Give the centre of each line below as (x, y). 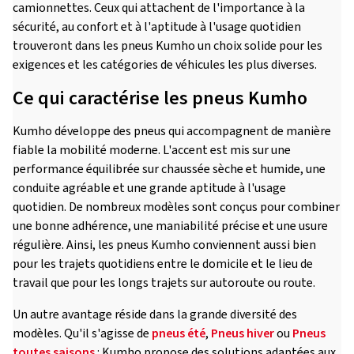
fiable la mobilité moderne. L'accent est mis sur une (152, 150)
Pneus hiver (243, 333)
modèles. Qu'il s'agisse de (82, 333)
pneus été (179, 333)
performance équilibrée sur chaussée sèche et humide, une (169, 169)
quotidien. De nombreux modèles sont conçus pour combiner (176, 207)
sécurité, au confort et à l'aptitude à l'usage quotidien (157, 27)
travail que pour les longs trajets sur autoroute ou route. (164, 283)
